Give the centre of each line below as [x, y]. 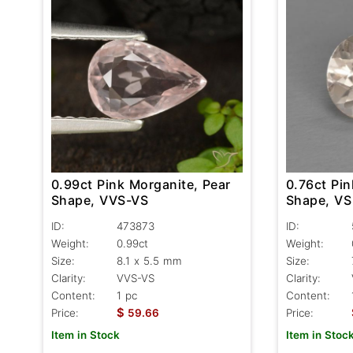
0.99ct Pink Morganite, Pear [141, 184]
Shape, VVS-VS [100, 200]
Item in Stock [85, 334]
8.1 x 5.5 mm [149, 260]
